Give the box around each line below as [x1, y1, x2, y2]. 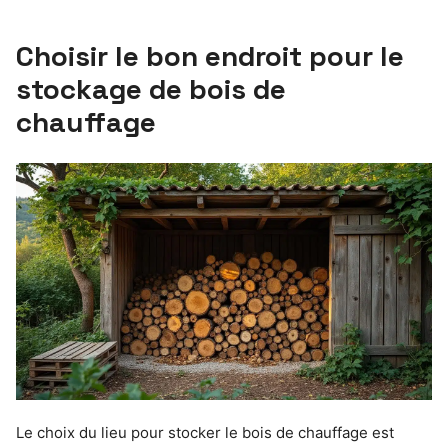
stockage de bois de [16, 70, 286, 107]
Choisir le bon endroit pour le [16, 37, 404, 74]
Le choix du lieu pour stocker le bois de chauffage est [16, 423, 394, 443]
